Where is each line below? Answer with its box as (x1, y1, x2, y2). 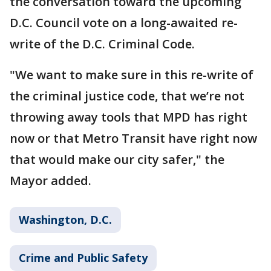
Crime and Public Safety (19, 250, 148, 265)
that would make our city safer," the (10, 151, 224, 168)
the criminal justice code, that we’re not (10, 88, 244, 104)
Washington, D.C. (19, 212, 112, 227)
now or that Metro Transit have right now (10, 130, 257, 146)
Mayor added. (10, 172, 91, 189)
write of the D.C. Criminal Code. (10, 36, 195, 52)
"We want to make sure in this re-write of (10, 67, 253, 83)
